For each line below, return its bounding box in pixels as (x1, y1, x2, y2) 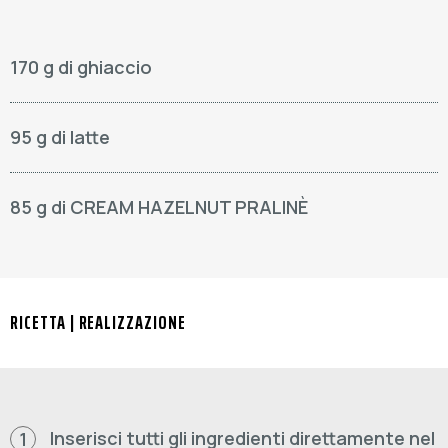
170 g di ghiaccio (10, 55, 152, 79)
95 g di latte (10, 125, 110, 149)
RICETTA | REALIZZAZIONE (10, 307, 186, 337)
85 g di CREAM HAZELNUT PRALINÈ (10, 195, 308, 219)
